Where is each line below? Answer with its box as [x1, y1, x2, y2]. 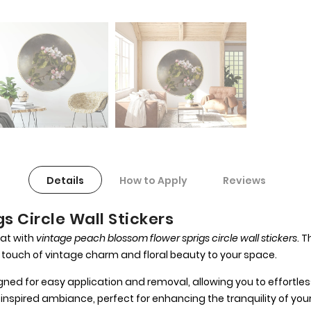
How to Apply [119, 174, 187, 188]
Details [46, 174, 84, 188]
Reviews [222, 174, 266, 188]
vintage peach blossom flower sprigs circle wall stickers [36, 231, 297, 246]
